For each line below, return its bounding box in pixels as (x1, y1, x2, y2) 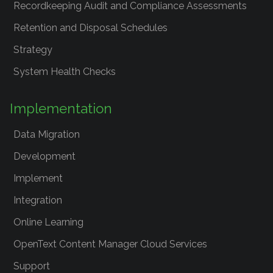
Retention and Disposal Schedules (13, 22, 168, 34)
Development (13, 151, 76, 162)
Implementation (10, 101, 112, 116)
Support (13, 260, 50, 272)
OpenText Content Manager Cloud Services (13, 238, 207, 250)
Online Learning (13, 216, 83, 228)
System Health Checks (13, 66, 116, 77)
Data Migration (13, 129, 80, 140)
